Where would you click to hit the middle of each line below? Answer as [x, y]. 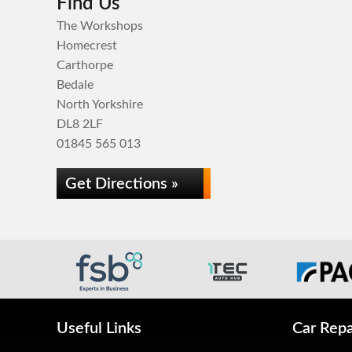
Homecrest [87, 46]
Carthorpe [85, 65]
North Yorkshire [100, 104]
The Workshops [100, 26]
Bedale [75, 85]
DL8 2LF [80, 124]
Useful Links [99, 328]
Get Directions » [122, 184]
